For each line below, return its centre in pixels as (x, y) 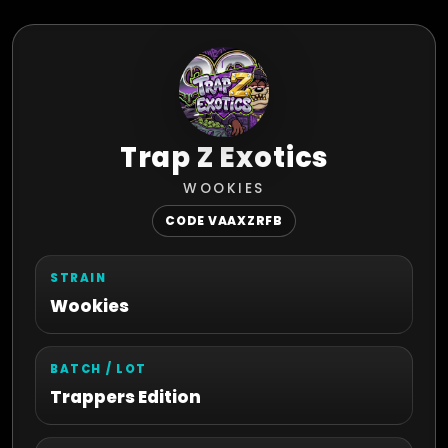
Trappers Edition (125, 397)
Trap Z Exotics (224, 157)
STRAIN (78, 278)
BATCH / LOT (98, 369)
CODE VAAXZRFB (224, 220)
